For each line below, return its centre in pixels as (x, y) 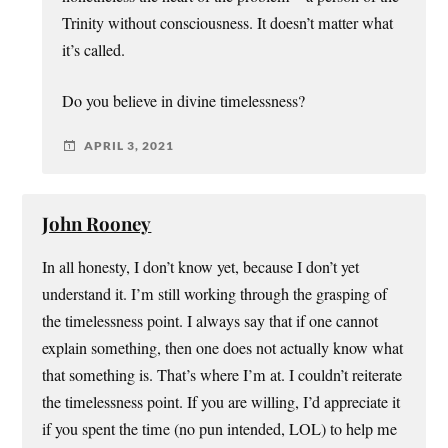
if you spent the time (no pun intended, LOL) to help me (220, 428)
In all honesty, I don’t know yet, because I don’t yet (201, 266)
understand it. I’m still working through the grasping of (215, 293)
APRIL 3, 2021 (129, 146)
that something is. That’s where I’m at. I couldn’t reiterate (222, 374)
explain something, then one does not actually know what (223, 347)
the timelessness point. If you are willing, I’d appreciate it (221, 401)
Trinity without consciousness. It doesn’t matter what (228, 22)
